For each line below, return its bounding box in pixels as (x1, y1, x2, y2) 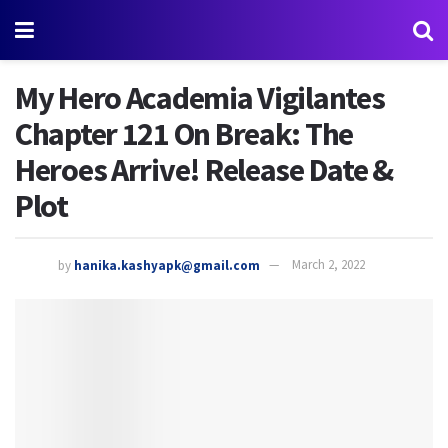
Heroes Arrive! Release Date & (15, 150, 393, 190)
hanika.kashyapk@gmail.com (74, 256, 260, 274)
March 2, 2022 (292, 256, 365, 274)
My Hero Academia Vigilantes (15, 78, 385, 118)
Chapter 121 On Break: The (15, 114, 353, 154)
